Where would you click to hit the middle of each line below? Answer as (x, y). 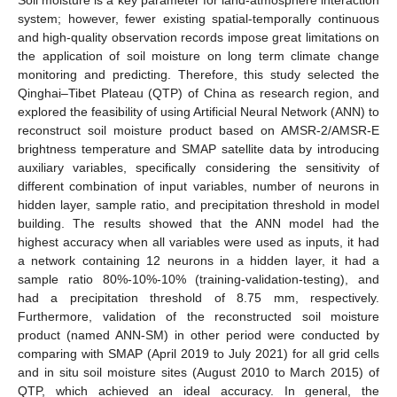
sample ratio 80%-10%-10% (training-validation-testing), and (198, 279)
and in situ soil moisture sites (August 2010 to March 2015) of (198, 372)
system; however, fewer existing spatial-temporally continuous (198, 18)
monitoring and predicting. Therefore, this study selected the (198, 74)
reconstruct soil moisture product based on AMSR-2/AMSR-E (198, 130)
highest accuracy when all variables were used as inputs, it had (198, 241)
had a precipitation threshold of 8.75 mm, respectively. (198, 297)
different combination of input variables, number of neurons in (198, 186)
